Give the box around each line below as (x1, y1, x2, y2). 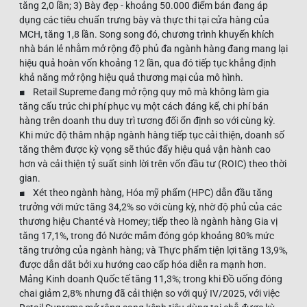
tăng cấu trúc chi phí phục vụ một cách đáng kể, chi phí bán (19, 100, 269, 112)
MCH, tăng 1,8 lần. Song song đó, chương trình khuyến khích (19, 28, 274, 40)
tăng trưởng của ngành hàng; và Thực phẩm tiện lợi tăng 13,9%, (19, 244, 288, 256)
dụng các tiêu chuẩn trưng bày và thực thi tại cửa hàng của (19, 14, 269, 25)
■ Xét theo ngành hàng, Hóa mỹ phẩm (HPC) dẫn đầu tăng (19, 186, 273, 198)
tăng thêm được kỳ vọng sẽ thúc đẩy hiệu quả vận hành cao (19, 143, 271, 155)
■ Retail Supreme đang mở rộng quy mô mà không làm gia (19, 86, 269, 97)
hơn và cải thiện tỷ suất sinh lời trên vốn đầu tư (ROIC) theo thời (19, 158, 286, 169)
